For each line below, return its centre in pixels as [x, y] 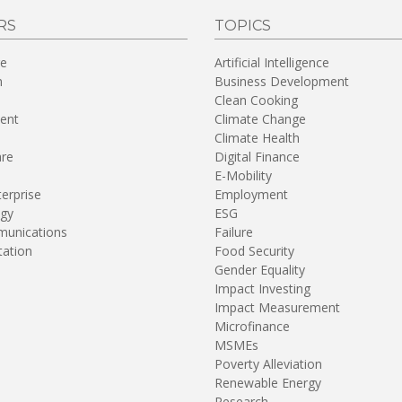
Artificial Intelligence [272, 62]
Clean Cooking [256, 100]
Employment [251, 194]
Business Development [282, 81]
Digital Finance [257, 156]
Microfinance [252, 326]
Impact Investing [262, 288]
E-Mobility [243, 175]
